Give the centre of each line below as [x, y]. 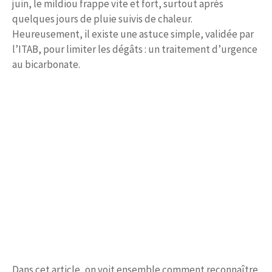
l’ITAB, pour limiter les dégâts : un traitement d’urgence [135, 49]
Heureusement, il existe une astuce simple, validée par [133, 34]
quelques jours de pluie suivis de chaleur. [102, 19]
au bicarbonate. [46, 64]
